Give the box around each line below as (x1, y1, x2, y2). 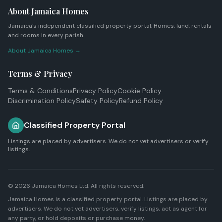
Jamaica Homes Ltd (32, 182, 88, 190)
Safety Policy (76, 96, 119, 105)
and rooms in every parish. (8, 31, 84, 39)
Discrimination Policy (8, 96, 76, 105)
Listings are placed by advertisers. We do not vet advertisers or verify (8, 137, 209, 145)
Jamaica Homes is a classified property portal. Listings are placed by (8, 195, 208, 203)
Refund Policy (119, 96, 163, 105)
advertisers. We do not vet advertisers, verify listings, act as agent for (8, 205, 207, 213)
